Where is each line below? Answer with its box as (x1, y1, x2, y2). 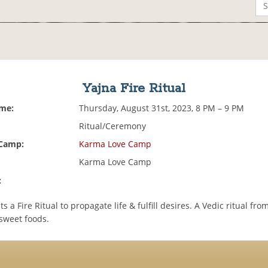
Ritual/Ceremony (79, 120, 147, 132)
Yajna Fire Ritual (82, 80, 185, 98)
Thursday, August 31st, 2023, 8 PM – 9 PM (79, 102, 245, 114)
